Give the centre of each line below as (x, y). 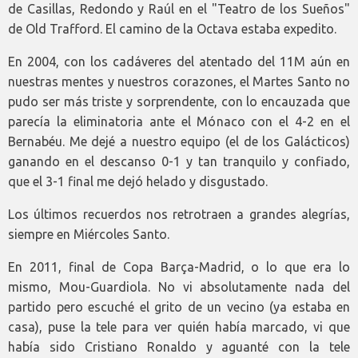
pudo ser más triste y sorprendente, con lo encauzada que (179, 101)
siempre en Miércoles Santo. (89, 234)
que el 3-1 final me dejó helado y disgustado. (138, 181)
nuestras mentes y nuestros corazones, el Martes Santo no (179, 81)
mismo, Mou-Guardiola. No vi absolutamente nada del (179, 286)
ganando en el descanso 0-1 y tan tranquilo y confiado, (179, 161)
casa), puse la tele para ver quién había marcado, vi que (179, 326)
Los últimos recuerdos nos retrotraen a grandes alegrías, (179, 214)
